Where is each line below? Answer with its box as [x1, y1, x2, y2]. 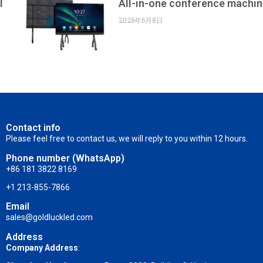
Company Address [5, 242, 78, 252]
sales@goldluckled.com [5, 213, 93, 222]
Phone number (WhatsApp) [5, 152, 124, 164]
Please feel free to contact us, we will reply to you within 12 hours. [5, 134, 248, 144]
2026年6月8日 [118, 15, 163, 25]
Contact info [5, 122, 60, 134]
